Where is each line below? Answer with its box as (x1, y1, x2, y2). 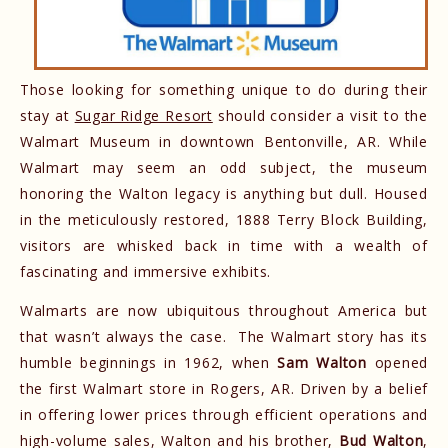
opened (366, 352, 428, 372)
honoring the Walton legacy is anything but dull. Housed (20, 184, 428, 203)
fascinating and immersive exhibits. (20, 262, 272, 281)
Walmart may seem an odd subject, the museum (20, 158, 428, 177)
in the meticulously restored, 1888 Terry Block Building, (20, 210, 428, 229)
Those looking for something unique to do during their (20, 80, 428, 99)
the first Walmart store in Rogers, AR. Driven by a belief (20, 378, 428, 398)
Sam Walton (277, 352, 367, 372)
